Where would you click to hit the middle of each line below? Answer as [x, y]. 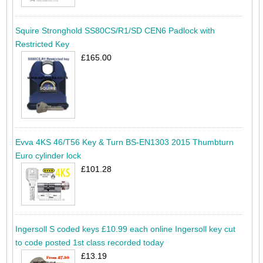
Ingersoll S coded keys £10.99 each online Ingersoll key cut [125, 229]
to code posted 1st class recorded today [89, 243]
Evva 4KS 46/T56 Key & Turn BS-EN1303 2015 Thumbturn [124, 142]
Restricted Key [42, 44]
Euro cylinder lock [48, 156]
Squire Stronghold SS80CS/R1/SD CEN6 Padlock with [115, 31]
